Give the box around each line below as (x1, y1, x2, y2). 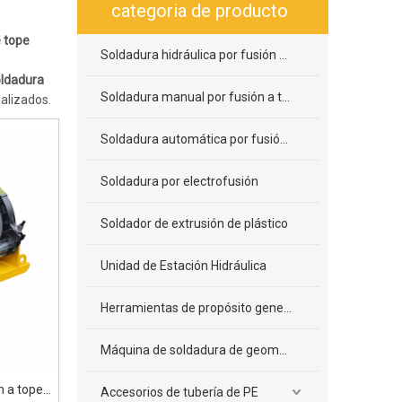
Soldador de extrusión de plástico (100, 216, 288, 231)
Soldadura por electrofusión (100, 174, 258, 188)
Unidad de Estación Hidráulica (100, 258, 267, 273)
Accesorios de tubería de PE (100, 385, 258, 399)
